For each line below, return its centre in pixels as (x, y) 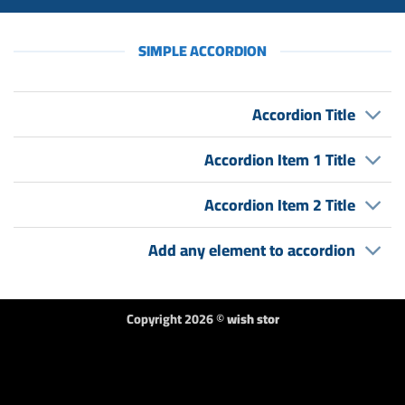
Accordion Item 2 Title (279, 204)
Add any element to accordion (251, 250)
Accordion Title (303, 114)
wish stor (253, 319)
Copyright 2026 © (176, 319)
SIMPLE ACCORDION (202, 51)
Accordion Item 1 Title (279, 159)
